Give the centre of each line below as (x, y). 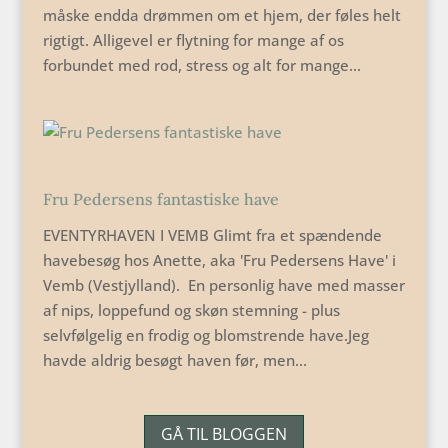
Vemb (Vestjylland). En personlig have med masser (223, 285)
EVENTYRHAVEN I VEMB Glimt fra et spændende (212, 235)
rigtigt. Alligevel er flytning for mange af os (193, 40)
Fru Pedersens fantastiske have (160, 199)
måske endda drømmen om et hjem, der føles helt (221, 15)
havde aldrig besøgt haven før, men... (174, 360)
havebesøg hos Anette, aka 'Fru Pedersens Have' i (219, 260)
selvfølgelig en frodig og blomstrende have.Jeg (205, 335)
